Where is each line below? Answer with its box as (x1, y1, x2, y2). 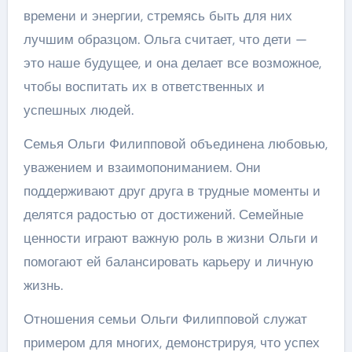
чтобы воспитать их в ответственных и (23, 78, 265, 95)
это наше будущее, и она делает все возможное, (23, 54, 321, 71)
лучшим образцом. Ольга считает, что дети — (23, 31, 307, 48)
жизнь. (23, 277, 63, 294)
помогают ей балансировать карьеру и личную (23, 253, 313, 270)
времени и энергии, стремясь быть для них (23, 7, 292, 24)
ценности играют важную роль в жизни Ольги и (23, 229, 318, 247)
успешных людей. (23, 101, 134, 119)
